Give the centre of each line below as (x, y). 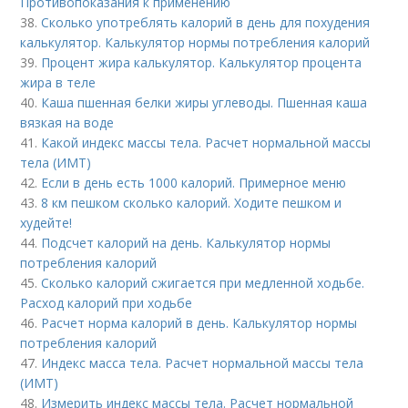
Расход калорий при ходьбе (107, 302)
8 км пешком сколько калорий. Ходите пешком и (192, 202)
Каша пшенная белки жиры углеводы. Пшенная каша (204, 102)
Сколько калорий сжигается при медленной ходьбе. (203, 282)
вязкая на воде (67, 122)
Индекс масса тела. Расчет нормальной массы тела (203, 362)
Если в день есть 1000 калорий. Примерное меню (194, 182)
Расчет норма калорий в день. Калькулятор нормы (199, 322)
